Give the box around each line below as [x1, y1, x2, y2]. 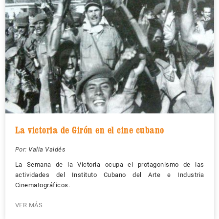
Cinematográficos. [15, 181, 70, 189]
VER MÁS [15, 201, 43, 209]
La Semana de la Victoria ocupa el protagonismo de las [15, 160, 204, 168]
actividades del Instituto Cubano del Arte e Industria [15, 171, 204, 178]
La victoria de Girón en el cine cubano [15, 124, 164, 136]
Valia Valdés [28, 145, 66, 153]
